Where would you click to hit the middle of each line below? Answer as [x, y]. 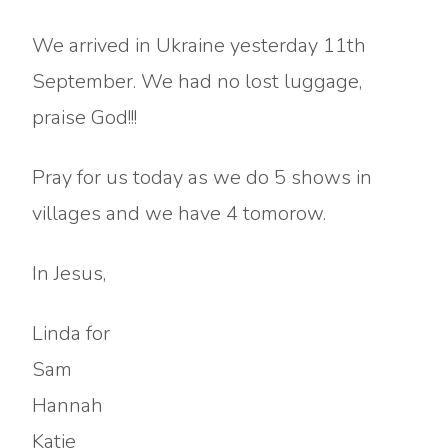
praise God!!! [84, 117]
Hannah [67, 405]
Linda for [71, 333]
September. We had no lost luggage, [197, 81]
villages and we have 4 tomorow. [179, 213]
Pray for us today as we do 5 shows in [202, 177]
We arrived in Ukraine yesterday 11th [199, 45]
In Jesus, [69, 273]
